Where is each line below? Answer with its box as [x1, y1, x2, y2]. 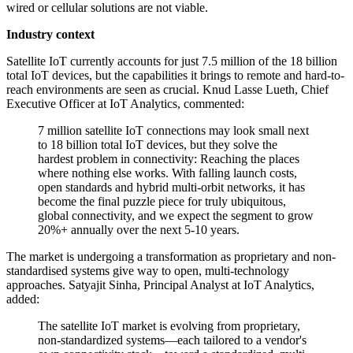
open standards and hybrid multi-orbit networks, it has [38, 180, 305, 195]
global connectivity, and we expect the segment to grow [38, 209, 314, 223]
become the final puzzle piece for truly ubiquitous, [38, 195, 286, 209]
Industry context [6, 28, 95, 42]
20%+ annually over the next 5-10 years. [38, 223, 240, 237]
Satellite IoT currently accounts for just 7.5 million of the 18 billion [6, 54, 337, 69]
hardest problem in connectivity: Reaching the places [38, 152, 299, 166]
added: [6, 292, 39, 307]
